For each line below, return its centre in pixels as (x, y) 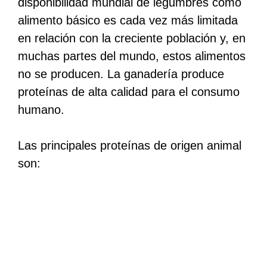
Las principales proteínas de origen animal (130, 145)
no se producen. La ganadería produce (121, 74)
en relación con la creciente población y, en (132, 38)
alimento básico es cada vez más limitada (128, 20)
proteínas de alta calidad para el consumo (129, 91)
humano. (41, 109)
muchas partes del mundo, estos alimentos (132, 56)
